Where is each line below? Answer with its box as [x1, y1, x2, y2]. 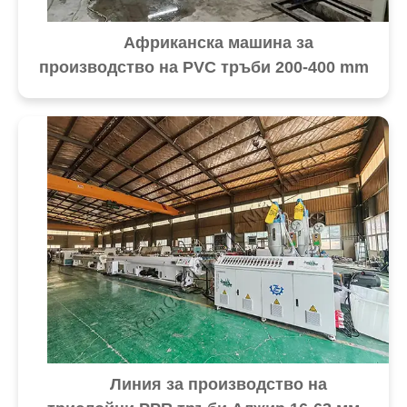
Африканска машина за [123, 33, 313, 52]
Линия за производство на [109, 374, 327, 393]
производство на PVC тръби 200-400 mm [38, 57, 369, 76]
